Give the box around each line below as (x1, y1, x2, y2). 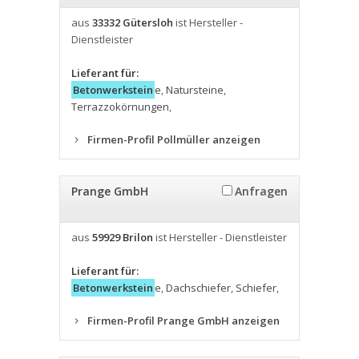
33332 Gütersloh (92, 15, 173, 30)
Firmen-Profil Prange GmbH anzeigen (87, 313, 280, 328)
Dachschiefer (166, 280, 231, 295)
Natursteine (166, 83, 224, 97)
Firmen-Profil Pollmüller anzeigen (87, 132, 260, 147)
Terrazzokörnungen (71, 99, 169, 114)
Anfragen (235, 184, 288, 199)
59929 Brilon (92, 230, 153, 244)
